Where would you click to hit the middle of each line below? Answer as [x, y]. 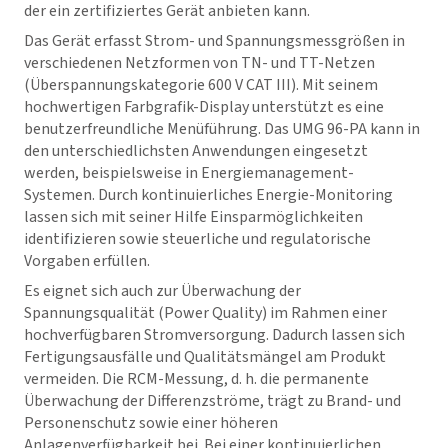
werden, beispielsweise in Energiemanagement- [189, 172]
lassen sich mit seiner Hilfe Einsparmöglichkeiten [193, 216]
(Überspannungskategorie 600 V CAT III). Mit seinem [201, 84]
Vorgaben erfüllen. [87, 260]
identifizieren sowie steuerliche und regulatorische [197, 238]
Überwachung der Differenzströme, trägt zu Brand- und [212, 400]
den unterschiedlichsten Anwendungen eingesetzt [196, 150]
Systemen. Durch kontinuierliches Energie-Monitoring [208, 194]
